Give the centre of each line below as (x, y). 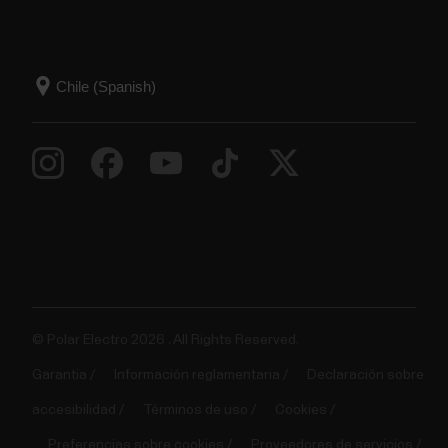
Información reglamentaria (196, 375)
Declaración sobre (365, 375)
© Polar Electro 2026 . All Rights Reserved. (165, 340)
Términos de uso (195, 410)
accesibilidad (73, 410)
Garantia (59, 375)
